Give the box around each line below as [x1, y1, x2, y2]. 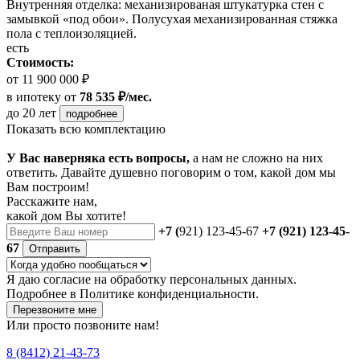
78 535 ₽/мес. [80, 90, 152, 104]
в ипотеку [6, 90, 61, 104]
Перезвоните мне [13, 304, 96, 317]
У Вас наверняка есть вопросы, [6, 151, 190, 166]
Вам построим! [6, 180, 89, 194]
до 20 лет [6, 106, 59, 121]
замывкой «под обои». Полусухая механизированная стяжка [6, 12, 337, 27]
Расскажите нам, [6, 194, 97, 209]
